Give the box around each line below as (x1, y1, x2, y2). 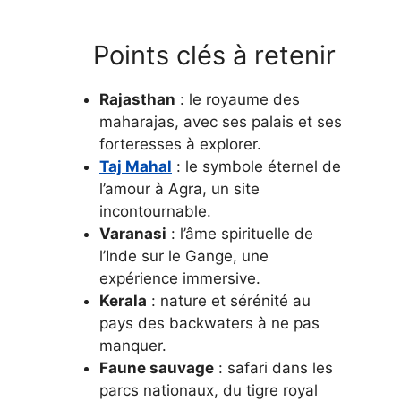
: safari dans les (214, 358, 333, 377)
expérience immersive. (99, 269, 260, 287)
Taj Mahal (99, 157, 172, 175)
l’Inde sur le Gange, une (99, 246, 269, 265)
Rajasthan (99, 90, 175, 108)
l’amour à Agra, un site (99, 179, 260, 198)
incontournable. (99, 201, 211, 220)
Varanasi (99, 224, 166, 243)
